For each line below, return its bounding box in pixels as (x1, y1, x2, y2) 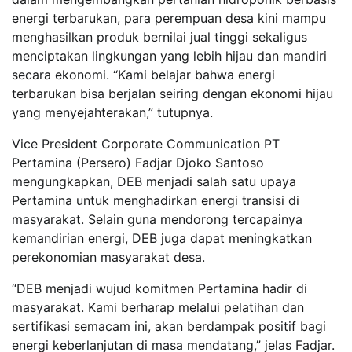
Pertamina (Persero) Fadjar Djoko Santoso (12, 154, 264, 170)
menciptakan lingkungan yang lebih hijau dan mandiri (12, 47, 327, 64)
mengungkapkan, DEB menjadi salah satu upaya (12, 173, 296, 189)
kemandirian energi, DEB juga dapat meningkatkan (12, 229, 312, 246)
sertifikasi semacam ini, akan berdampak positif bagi (12, 317, 326, 334)
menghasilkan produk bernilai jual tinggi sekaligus (12, 28, 307, 45)
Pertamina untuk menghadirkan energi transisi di (12, 192, 299, 208)
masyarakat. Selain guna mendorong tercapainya (12, 211, 302, 227)
